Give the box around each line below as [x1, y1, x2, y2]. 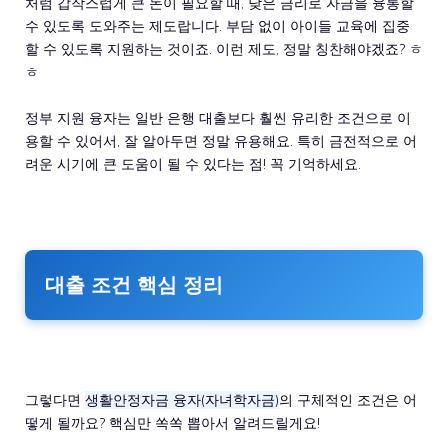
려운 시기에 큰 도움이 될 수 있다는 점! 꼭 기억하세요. [25, 154, 361, 173]
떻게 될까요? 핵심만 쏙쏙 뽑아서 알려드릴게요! [25, 413, 320, 432]
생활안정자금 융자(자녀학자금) [85, 390, 279, 409]
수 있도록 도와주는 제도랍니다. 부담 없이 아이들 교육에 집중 [25, 16, 410, 35]
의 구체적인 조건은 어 [279, 390, 417, 409]
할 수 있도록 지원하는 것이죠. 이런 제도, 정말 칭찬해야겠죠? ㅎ [25, 39, 423, 58]
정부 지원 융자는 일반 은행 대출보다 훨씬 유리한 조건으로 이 [25, 108, 411, 127]
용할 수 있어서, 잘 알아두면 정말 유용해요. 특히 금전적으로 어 [25, 131, 417, 150]
